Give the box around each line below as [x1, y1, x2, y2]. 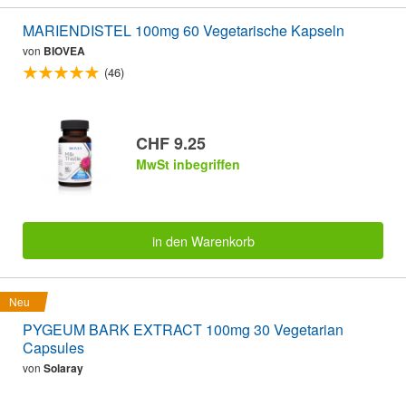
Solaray [43, 359, 83, 376]
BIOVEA [43, 43, 85, 60]
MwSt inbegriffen [136, 155, 240, 174]
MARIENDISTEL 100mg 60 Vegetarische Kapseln [23, 20, 344, 42]
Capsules [23, 336, 84, 358]
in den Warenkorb [151, 230, 255, 250]
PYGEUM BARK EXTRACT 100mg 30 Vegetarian [23, 318, 343, 340]
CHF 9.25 [136, 131, 206, 156]
